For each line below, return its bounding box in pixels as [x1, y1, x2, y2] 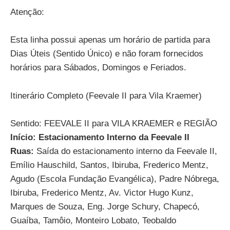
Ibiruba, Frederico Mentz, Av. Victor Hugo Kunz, [10, 187, 194, 198]
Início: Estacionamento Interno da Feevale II [10, 132, 189, 142]
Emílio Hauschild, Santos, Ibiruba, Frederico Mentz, [10, 160, 208, 170]
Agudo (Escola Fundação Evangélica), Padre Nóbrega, [10, 174, 219, 184]
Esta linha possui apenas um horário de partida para [10, 35, 210, 45]
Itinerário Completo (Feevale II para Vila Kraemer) [10, 90, 202, 101]
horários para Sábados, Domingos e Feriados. [10, 63, 186, 73]
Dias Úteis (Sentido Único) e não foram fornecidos [10, 49, 203, 59]
